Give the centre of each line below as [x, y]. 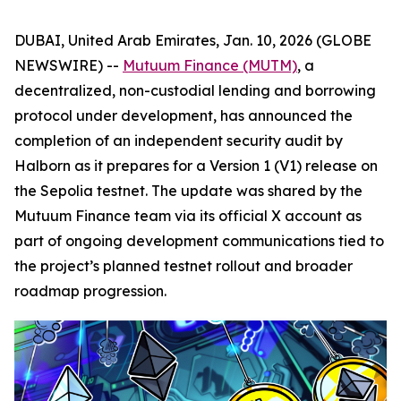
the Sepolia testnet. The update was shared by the [188, 191]
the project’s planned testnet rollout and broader [183, 266]
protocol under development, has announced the [183, 115]
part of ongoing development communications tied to [199, 241]
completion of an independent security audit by [179, 141]
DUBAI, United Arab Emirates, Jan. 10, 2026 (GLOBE [193, 40]
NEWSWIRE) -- [68, 65]
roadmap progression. [90, 291]
